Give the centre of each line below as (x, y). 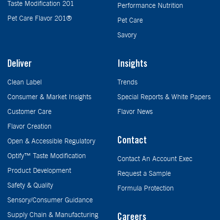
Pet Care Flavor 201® (40, 18)
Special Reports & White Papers (164, 97)
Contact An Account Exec (155, 159)
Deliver (20, 65)
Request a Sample (144, 174)
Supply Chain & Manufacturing (53, 215)
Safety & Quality (30, 185)
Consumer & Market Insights (49, 97)
